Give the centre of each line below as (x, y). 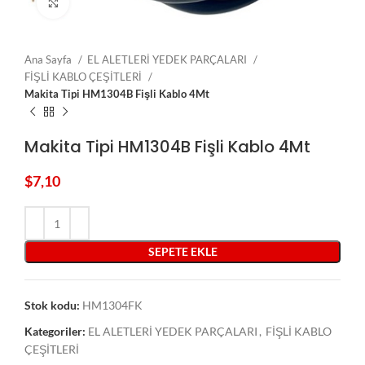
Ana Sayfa (49, 59)
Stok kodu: (53, 305)
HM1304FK (112, 305)
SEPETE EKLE (182, 251)
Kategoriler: (55, 331)
